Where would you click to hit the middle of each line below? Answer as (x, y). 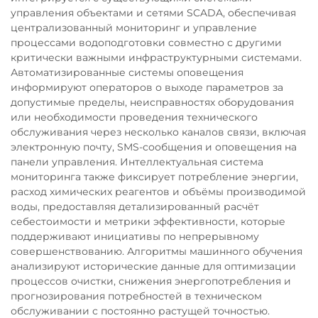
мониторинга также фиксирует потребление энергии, (154, 177)
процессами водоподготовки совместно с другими (146, 43)
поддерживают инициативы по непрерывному (135, 236)
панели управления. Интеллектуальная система (137, 162)
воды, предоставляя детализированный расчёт (135, 207)
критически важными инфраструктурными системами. (156, 57)
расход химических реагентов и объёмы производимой (158, 192)
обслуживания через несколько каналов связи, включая (158, 132)
